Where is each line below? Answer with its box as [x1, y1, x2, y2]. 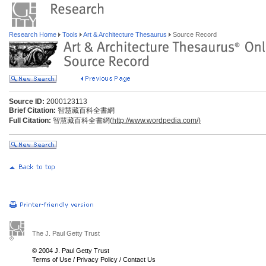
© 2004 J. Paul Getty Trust [32, 247, 109, 254]
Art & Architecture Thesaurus [82, 31, 169, 38]
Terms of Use [32, 256, 71, 263]
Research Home [9, 31, 58, 38]
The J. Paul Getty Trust [32, 230, 100, 237]
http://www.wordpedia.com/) [112, 116, 201, 125]
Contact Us [123, 256, 156, 263]
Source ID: [9, 97, 45, 106]
